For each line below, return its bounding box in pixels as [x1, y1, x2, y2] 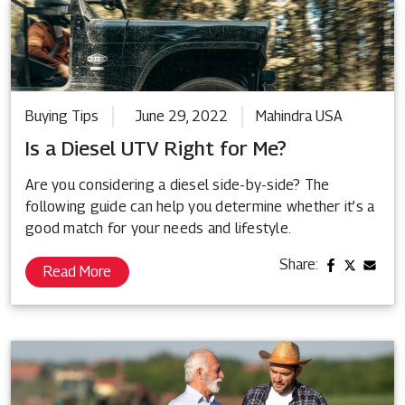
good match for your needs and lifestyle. [25, 219, 291, 237]
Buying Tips [25, 107, 99, 125]
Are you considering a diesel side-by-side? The [25, 175, 330, 193]
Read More [43, 262, 111, 280]
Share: [279, 255, 319, 273]
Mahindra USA [256, 107, 343, 125]
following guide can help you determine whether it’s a [25, 197, 375, 215]
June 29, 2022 [136, 107, 228, 125]
